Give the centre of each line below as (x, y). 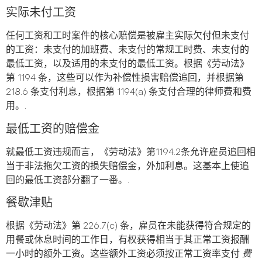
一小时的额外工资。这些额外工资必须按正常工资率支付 (124, 254)
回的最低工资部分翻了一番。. (68, 180)
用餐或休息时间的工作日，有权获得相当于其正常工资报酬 (127, 240)
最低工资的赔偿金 (53, 129)
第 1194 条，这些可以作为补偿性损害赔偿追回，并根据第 (125, 78)
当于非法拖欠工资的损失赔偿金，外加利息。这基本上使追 (127, 166)
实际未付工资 (41, 13)
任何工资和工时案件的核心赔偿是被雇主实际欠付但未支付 (127, 36)
